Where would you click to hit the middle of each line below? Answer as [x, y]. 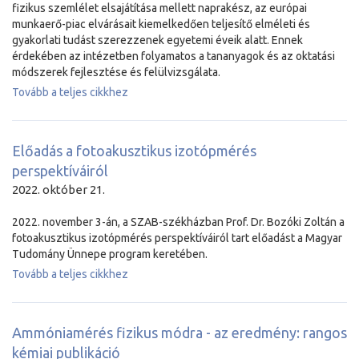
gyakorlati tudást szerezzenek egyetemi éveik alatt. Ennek [157, 40]
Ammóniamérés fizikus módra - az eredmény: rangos [179, 333]
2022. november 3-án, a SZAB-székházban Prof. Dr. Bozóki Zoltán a [178, 222]
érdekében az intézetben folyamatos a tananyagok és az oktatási [173, 56]
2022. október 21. [58, 190]
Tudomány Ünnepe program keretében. [110, 254]
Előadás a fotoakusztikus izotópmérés [134, 151]
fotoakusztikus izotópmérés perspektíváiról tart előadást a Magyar [177, 238]
